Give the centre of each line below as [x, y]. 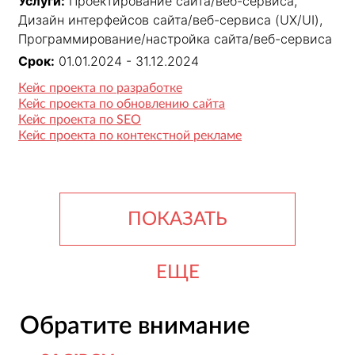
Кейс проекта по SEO [80, 120]
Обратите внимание [134, 326]
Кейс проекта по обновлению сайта [122, 104]
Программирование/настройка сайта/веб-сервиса [175, 39]
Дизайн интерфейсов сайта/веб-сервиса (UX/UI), [170, 20]
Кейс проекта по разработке [100, 88]
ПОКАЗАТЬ [177, 220]
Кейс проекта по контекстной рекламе [130, 136]
